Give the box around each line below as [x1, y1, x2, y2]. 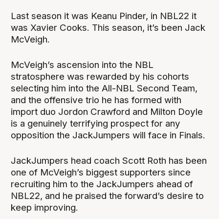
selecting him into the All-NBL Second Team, [11, 83, 198, 94]
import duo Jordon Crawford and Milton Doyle [11, 106, 203, 118]
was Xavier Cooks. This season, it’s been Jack [11, 22, 206, 34]
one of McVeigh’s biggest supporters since [11, 167, 191, 178]
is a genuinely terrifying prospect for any [11, 118, 181, 130]
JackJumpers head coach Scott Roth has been [11, 155, 207, 167]
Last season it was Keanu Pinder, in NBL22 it [11, 10, 197, 22]
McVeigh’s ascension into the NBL [11, 59, 154, 71]
